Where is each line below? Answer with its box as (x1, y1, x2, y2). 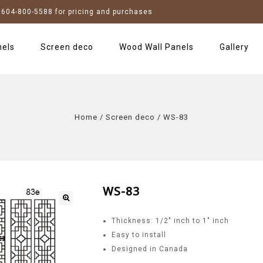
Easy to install (112, 231, 167, 239)
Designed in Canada (112, 245, 188, 253)
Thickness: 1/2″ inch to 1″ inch (112, 217, 230, 225)
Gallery (220, 42, 249, 52)
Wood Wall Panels (119, 42, 194, 52)
